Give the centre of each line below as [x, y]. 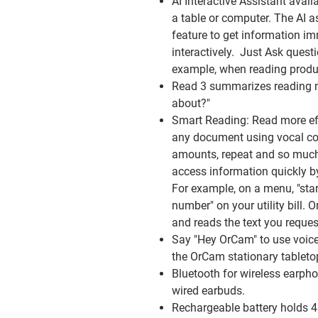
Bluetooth [197, 274]
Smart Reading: [212, 120]
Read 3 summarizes [221, 86]
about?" [191, 103]
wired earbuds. [208, 291]
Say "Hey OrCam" [214, 240]
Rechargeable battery [226, 308]
